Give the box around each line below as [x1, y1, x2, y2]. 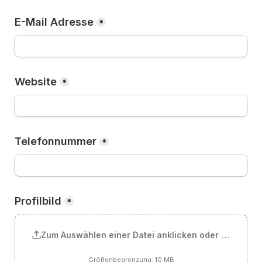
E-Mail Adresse [15, 16, 94, 28]
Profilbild [15, 195, 61, 207]
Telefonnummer [15, 135, 96, 147]
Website [15, 75, 57, 88]
